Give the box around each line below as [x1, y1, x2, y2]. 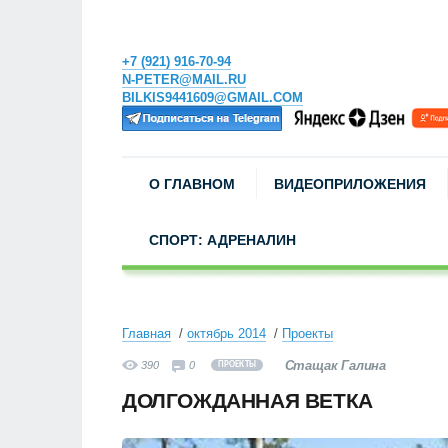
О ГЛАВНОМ [149, 176, 235, 192]
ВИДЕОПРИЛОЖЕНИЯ [274, 176, 426, 192]
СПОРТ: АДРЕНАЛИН [149, 232, 296, 248]
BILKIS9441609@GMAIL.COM [122, 90, 303, 105]
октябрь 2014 [187, 326, 266, 341]
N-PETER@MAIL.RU [122, 72, 246, 87]
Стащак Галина [284, 358, 386, 373]
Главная [122, 326, 171, 341]
